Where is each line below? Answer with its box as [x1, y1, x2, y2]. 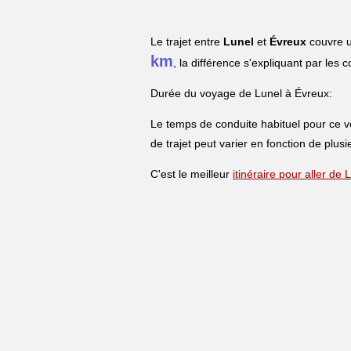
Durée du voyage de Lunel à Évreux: [150, 86, 332, 100]
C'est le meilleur [150, 167, 233, 180]
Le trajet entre [150, 34, 223, 48]
